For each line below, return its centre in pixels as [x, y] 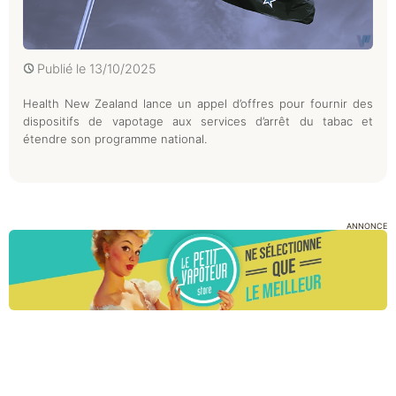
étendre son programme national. [115, 139]
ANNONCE [367, 226]
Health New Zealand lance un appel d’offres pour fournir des [198, 104]
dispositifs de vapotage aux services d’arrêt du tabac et [198, 122]
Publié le [63, 69]
